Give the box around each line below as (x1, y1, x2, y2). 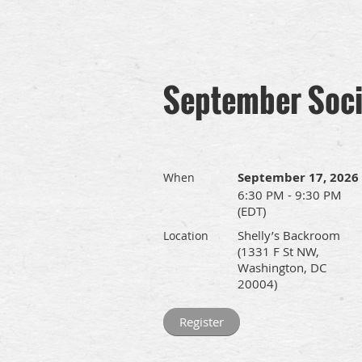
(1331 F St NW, (238, 243, 319, 259)
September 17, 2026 (238, 169, 359, 186)
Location (163, 228, 208, 243)
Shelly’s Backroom (238, 227, 340, 243)
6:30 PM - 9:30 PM (238, 187, 342, 203)
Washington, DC (238, 259, 326, 276)
